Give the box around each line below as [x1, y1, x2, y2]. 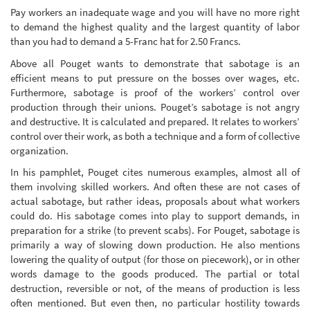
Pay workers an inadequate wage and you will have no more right [10, 6, 300, 19]
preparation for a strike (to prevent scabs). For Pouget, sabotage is [10, 224, 300, 237]
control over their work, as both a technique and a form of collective [10, 129, 300, 143]
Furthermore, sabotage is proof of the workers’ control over [10, 85, 300, 99]
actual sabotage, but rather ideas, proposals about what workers [10, 194, 300, 208]
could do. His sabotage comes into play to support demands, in [10, 209, 300, 223]
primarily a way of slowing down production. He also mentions [10, 238, 300, 252]
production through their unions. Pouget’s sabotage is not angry [10, 100, 300, 113]
